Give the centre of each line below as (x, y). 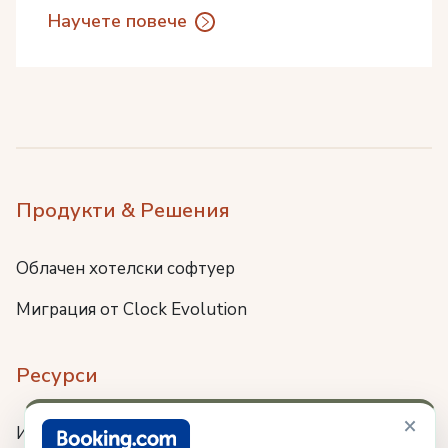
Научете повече (117, 21)
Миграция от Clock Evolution (131, 309)
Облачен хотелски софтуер (125, 268)
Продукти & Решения (123, 210)
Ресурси (57, 375)
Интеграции (65, 433)
